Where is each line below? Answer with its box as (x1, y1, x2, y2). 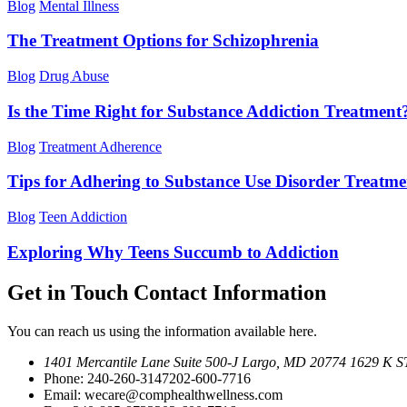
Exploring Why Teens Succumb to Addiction (7, 242, 339, 262)
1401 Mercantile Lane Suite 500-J (44, 353, 242, 370)
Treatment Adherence (39, 138, 162, 154)
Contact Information (134, 280, 326, 304)
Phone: (44, 370, 87, 386)
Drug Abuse (39, 68, 109, 84)
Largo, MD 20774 (242, 353, 346, 370)
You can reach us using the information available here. (7, 323, 317, 339)
